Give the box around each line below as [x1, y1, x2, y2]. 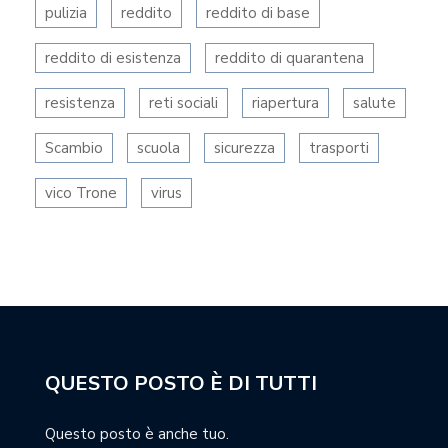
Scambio [45, 138, 103, 158]
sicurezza [214, 138, 275, 158]
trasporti [309, 138, 369, 158]
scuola [137, 138, 180, 158]
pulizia [45, 3, 87, 23]
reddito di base [206, 3, 310, 23]
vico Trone [45, 183, 117, 203]
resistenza [45, 93, 115, 113]
